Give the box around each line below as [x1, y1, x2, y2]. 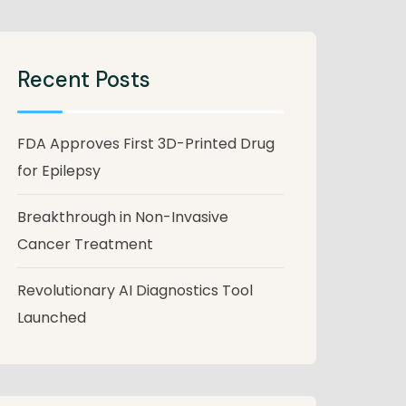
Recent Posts [17, 65, 150, 93]
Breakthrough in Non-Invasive [17, 207, 228, 227]
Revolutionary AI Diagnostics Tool [17, 280, 253, 301]
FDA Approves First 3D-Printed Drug [17, 133, 275, 154]
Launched [17, 307, 86, 328]
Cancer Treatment [17, 234, 153, 255]
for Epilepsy [17, 160, 101, 181]
